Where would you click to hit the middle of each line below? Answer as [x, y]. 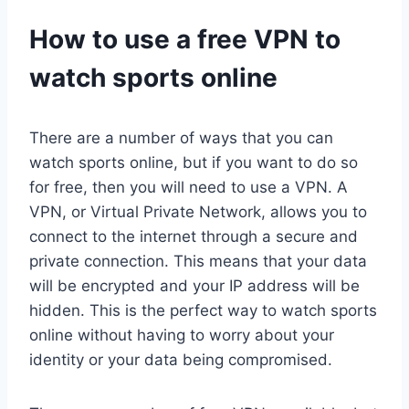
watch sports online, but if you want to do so [194, 163]
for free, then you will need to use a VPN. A [189, 188]
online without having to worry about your [182, 336]
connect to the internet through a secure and [194, 237]
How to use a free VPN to [185, 40]
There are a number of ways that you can [181, 138]
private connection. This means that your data [198, 262]
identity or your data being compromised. [181, 360]
